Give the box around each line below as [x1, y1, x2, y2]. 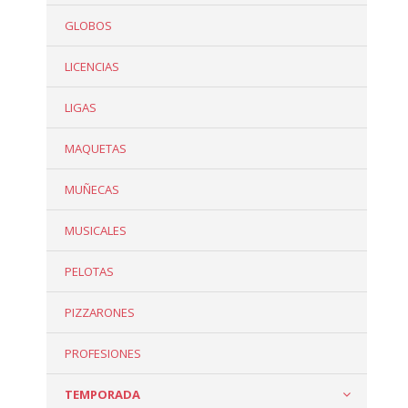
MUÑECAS [64, 181, 119, 199]
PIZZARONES [64, 304, 135, 321]
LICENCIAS [64, 58, 119, 76]
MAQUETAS [64, 140, 127, 158]
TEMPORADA [64, 386, 140, 403]
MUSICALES [64, 222, 127, 240]
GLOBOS [64, 17, 112, 35]
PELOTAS [64, 263, 114, 280]
